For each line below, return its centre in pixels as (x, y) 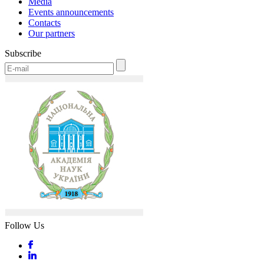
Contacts (44, 23)
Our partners (52, 33)
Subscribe (23, 53)
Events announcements (71, 12)
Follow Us (24, 225)
